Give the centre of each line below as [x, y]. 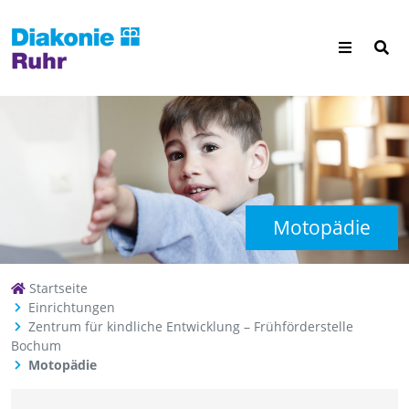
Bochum [36, 346]
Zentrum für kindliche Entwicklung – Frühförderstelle [191, 327]
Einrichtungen [72, 308]
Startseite [57, 288]
